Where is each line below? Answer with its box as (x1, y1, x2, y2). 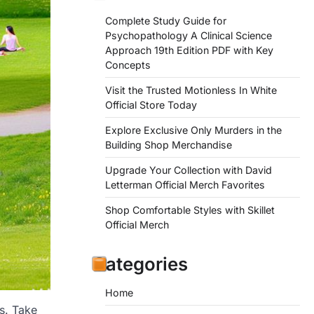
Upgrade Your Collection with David (105, 164, 272, 177)
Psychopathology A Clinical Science (105, 29, 272, 42)
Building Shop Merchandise (105, 139, 232, 151)
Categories (93, 253, 188, 275)
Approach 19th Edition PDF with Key (105, 44, 273, 57)
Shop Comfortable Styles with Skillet (105, 204, 275, 217)
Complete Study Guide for (105, 15, 226, 27)
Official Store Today (105, 99, 197, 111)
